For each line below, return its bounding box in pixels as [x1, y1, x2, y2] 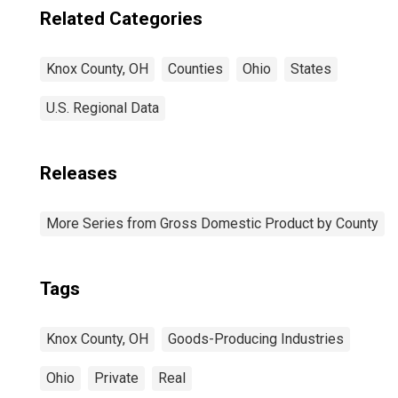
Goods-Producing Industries [168, 330, 344, 347]
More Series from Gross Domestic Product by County [46, 215, 378, 232]
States [291, 60, 331, 77]
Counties [168, 60, 223, 77]
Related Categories [40, 8, 203, 29]
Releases [40, 163, 117, 184]
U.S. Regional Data [46, 99, 159, 116]
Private [94, 370, 139, 386]
